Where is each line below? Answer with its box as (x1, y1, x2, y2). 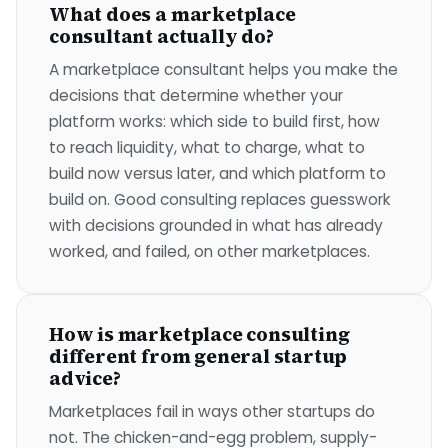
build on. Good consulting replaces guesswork (49, 189, 391, 210)
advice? (49, 365, 121, 391)
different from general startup (49, 343, 348, 369)
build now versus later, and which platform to (49, 163, 386, 184)
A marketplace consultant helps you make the (49, 59, 398, 80)
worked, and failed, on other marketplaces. (49, 241, 370, 262)
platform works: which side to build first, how (49, 111, 380, 132)
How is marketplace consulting (49, 321, 350, 347)
